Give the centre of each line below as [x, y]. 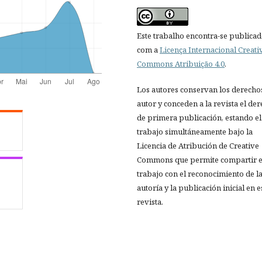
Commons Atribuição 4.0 [181, 63]
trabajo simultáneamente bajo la [195, 131]
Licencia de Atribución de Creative [198, 145]
